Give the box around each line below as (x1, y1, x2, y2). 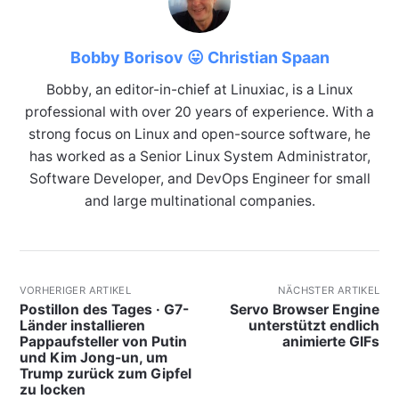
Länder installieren (19, 317, 145, 335)
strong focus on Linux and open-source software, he (28, 126, 370, 143)
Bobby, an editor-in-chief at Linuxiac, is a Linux (46, 81, 353, 99)
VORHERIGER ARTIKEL (19, 284, 132, 297)
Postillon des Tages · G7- (19, 301, 189, 319)
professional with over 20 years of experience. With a (25, 103, 374, 121)
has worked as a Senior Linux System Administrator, (28, 148, 370, 166)
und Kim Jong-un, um (19, 349, 167, 367)
